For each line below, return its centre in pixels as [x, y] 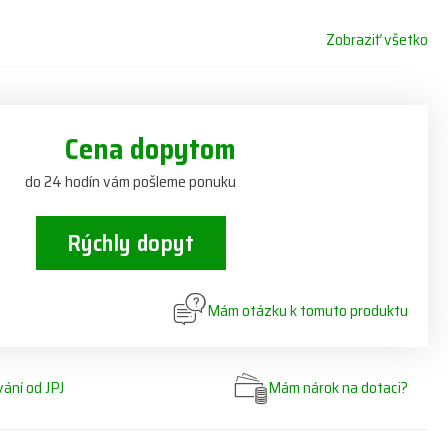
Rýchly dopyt [130, 243]
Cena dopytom [151, 149]
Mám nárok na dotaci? [338, 387]
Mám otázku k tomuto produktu [307, 310]
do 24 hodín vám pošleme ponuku [131, 181]
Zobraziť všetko [376, 39]
